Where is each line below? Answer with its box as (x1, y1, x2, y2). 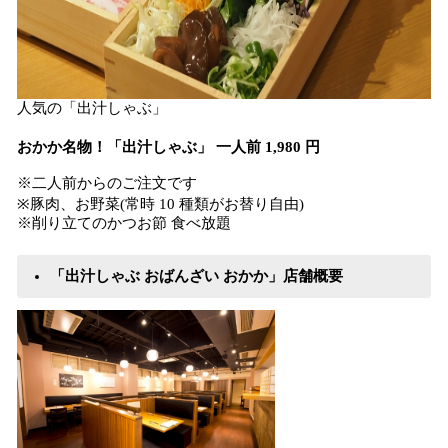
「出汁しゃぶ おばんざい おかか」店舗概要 (50, 268, 343, 284)
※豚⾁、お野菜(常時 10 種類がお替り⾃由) (17, 196, 304, 212)
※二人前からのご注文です (17, 175, 197, 191)
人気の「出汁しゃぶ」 (17, 100, 167, 116)
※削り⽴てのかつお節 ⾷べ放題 (17, 215, 231, 231)
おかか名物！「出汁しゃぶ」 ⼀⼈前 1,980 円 (17, 139, 320, 155)
